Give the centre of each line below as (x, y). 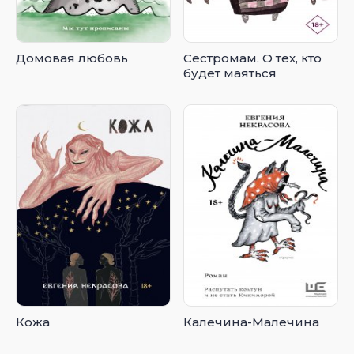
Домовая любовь (72, 58)
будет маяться (230, 73)
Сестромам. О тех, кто (253, 58)
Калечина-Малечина (252, 322)
